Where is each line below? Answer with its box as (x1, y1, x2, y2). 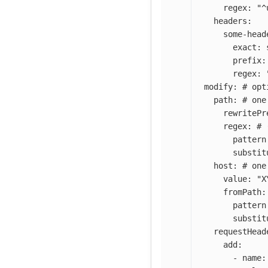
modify (204, 81, 233, 92)
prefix (233, 55, 261, 65)
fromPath (223, 187, 261, 197)
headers (214, 16, 247, 26)
